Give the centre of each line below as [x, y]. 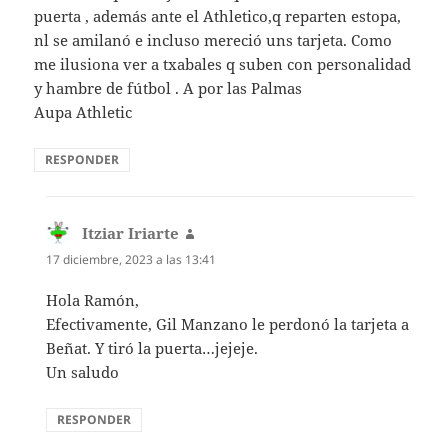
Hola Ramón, [93, 300]
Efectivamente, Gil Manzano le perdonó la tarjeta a [228, 324]
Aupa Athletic [83, 111]
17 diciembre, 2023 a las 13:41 [131, 259]
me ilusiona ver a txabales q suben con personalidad [223, 63]
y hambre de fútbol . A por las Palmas [168, 87]
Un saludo [83, 372]
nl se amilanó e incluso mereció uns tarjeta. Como [213, 39]
